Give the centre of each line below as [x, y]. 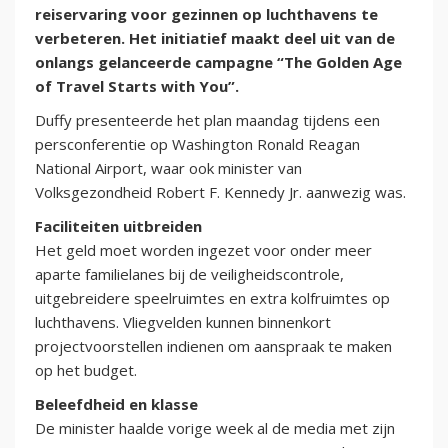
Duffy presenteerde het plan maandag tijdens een [207, 120]
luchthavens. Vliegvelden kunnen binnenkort [183, 322]
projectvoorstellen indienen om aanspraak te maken [213, 346]
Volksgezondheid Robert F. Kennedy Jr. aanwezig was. [220, 192]
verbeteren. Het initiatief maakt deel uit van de [215, 38]
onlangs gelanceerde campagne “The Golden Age [218, 62]
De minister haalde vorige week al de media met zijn [215, 428]
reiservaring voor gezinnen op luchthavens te [206, 14]
